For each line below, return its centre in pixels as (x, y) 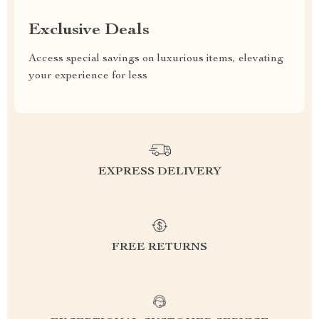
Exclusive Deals (89, 31)
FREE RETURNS (159, 248)
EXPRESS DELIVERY (159, 172)
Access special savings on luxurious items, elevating (156, 59)
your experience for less (88, 76)
